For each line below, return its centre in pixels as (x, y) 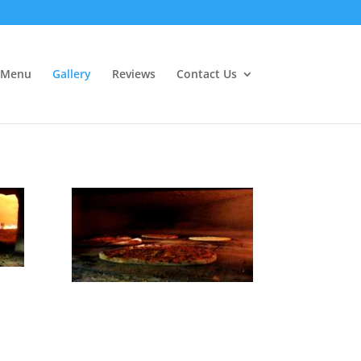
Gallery (71, 74)
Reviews (133, 74)
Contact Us (206, 74)
